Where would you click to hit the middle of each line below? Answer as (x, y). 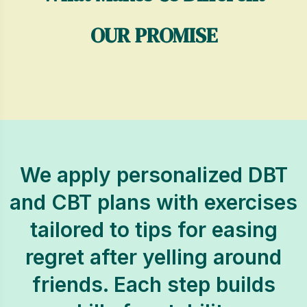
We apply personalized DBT (153, 175)
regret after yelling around (153, 257)
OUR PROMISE (153, 35)
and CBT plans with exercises (153, 202)
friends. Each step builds (153, 284)
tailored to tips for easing (153, 230)
